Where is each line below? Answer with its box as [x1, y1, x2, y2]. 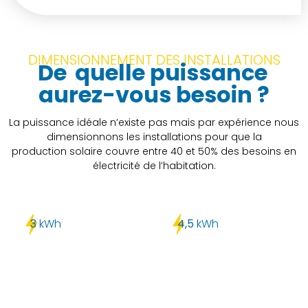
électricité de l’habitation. [92, 159, 216, 173]
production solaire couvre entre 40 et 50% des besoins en [12, 144, 296, 159]
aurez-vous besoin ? [38, 79, 269, 111]
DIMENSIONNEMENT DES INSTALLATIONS [27, 50, 280, 70]
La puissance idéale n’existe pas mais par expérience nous [9, 115, 299, 130]
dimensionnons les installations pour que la [46, 130, 262, 144]
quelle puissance [74, 57, 267, 89]
